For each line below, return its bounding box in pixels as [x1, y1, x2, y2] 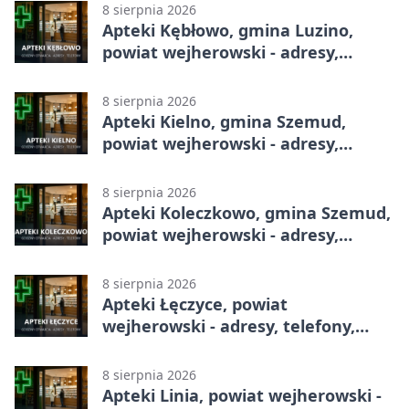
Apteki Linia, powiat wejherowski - [102, 383, 382, 406]
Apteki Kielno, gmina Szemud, [102, 110, 346, 132]
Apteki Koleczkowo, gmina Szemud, [102, 201, 391, 224]
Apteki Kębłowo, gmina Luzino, [102, 18, 353, 41]
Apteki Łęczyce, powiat [102, 292, 288, 315]
